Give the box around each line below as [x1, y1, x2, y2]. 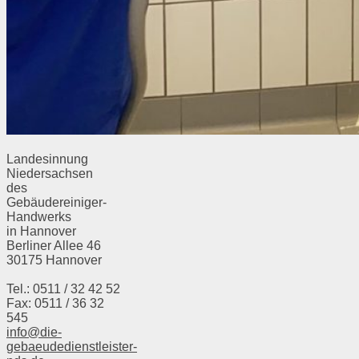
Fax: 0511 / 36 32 [6, 296, 104, 311]
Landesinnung [6, 151, 88, 166]
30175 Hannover [6, 252, 102, 267]
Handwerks [6, 209, 71, 224]
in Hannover [6, 224, 76, 238]
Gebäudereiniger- [6, 195, 107, 209]
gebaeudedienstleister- [6, 340, 137, 354]
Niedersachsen [6, 166, 93, 180]
